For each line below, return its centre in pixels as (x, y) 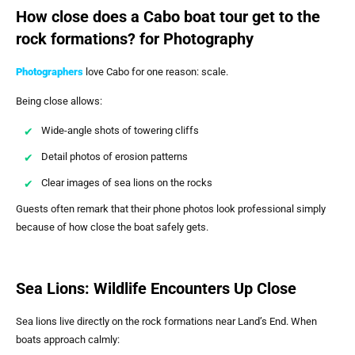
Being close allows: (59, 101)
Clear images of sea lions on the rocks (127, 183)
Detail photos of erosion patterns (115, 157)
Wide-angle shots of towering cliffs (120, 131)
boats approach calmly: (68, 340)
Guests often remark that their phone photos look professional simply (171, 209)
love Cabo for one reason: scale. (156, 71)
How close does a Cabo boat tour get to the (168, 16)
